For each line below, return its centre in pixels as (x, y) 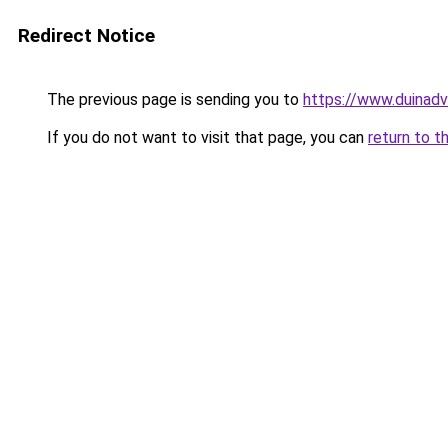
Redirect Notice (86, 35)
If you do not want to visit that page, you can (205, 137)
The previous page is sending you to (173, 99)
